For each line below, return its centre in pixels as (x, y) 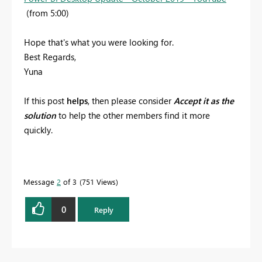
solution (40, 116)
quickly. (38, 130)
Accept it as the (204, 101)
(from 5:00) (46, 13)
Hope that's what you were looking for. (99, 42)
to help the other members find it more (133, 116)
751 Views (99, 182)
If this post (45, 101)
